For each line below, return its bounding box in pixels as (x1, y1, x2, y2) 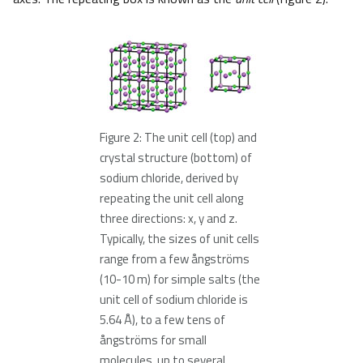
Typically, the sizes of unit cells (100, 229, 259, 249)
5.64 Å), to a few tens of (100, 310, 225, 330)
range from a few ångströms (100, 250, 250, 269)
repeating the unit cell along (100, 189, 243, 208)
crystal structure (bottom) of (100, 148, 252, 168)
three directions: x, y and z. (100, 209, 237, 228)
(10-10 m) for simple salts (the (100, 270, 260, 289)
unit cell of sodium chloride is (100, 290, 248, 310)
